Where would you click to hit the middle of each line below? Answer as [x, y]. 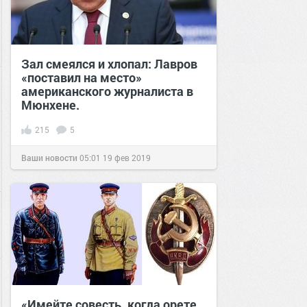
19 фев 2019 [127, 158]
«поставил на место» [82, 77]
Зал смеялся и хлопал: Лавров [109, 64]
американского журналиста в [107, 91]
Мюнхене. [50, 105]
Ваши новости [49, 158]
